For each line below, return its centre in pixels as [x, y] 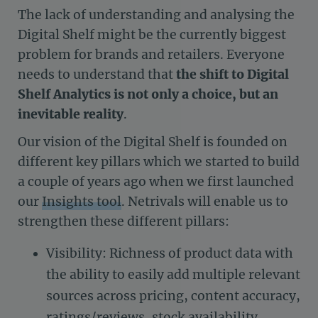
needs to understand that [97, 75]
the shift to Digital [232, 75]
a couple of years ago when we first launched [156, 181]
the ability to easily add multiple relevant [173, 274]
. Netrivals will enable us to [205, 201]
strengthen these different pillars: [125, 221]
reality [103, 115]
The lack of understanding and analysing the [156, 15]
